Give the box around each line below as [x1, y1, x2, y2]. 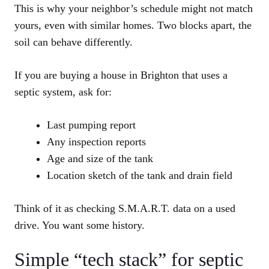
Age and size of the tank [47, 153, 153, 165]
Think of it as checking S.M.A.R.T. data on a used [14, 202, 235, 215]
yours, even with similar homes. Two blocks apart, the [14, 19, 252, 32]
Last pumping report [47, 119, 136, 131]
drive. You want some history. [14, 219, 145, 232]
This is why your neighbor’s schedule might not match [14, 2, 253, 15]
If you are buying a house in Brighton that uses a [14, 69, 228, 82]
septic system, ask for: [14, 86, 112, 98]
